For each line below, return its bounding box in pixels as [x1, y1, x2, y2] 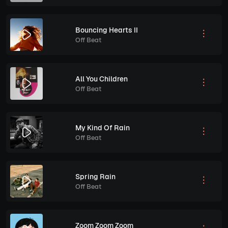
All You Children [75, 74, 128, 83]
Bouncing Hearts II [75, 25, 138, 35]
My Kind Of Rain [75, 123, 130, 132]
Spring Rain [75, 172, 116, 181]
